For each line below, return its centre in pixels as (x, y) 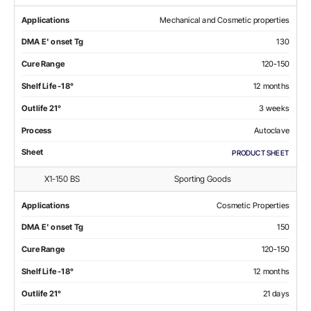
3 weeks (274, 108)
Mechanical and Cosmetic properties (225, 20)
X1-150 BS (62, 178)
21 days (276, 293)
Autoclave (272, 130)
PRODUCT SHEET (260, 152)
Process (37, 130)
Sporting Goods (203, 178)
